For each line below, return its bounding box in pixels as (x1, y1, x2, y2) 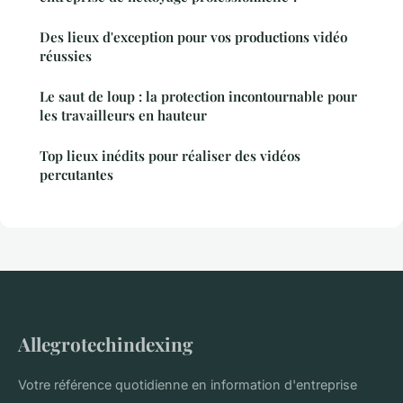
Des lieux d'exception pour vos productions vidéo (40, 28, 347, 47)
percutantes (40, 166, 113, 184)
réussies (40, 47, 92, 66)
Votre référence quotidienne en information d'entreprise (18, 377, 357, 393)
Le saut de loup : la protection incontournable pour (40, 87, 357, 106)
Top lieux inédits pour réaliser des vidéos (40, 147, 300, 166)
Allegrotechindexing (18, 331, 193, 357)
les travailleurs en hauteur (40, 106, 207, 125)
